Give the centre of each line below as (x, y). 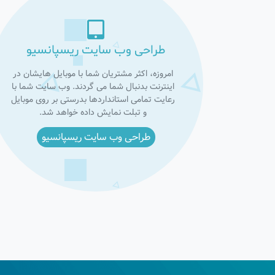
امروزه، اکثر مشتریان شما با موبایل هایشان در (93, 74)
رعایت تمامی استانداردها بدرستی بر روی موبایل (93, 99)
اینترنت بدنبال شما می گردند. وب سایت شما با (93, 87)
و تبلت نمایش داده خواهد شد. (93, 112)
